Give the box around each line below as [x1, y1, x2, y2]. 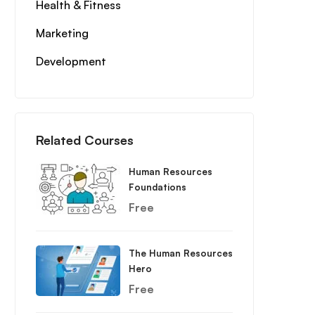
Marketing [35, 26, 89, 40]
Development [35, 54, 106, 68]
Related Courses [35, 132, 134, 148]
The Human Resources [128, 247, 233, 259]
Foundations [128, 181, 186, 193]
